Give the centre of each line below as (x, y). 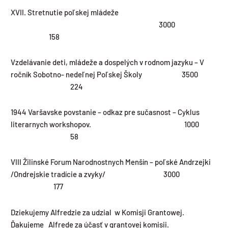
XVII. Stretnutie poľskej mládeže (113, 12)
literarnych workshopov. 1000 (114, 124)
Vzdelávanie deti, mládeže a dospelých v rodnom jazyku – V (107, 62)
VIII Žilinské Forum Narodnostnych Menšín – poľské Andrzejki (111, 162)
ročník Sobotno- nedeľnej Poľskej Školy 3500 (113, 74)
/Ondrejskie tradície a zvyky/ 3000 (113, 174)
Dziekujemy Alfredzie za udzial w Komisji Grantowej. (97, 212)
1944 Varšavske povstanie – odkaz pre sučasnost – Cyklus (105, 112)
